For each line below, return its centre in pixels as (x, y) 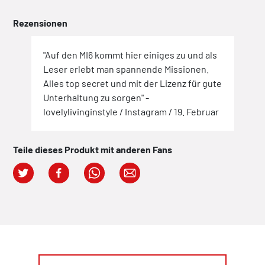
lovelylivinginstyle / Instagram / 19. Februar (131, 112)
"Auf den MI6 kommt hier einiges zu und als (130, 55)
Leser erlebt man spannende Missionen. (126, 69)
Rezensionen (40, 23)
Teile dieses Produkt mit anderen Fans (93, 150)
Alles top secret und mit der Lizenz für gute (132, 83)
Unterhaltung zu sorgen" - (96, 98)
